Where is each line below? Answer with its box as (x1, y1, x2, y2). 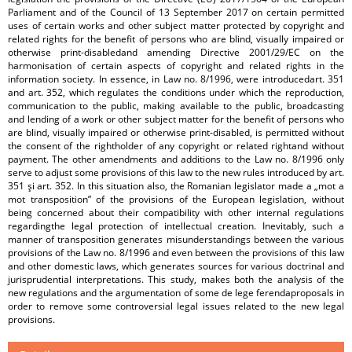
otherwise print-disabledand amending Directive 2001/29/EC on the (8, 46, 344, 59)
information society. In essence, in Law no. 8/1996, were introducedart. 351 (8, 72, 344, 86)
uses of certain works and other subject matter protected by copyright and (8, 19, 344, 32)
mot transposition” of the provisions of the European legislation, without (8, 192, 344, 206)
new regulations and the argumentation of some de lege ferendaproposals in (8, 286, 344, 299)
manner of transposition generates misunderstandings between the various (8, 233, 344, 246)
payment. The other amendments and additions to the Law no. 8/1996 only (8, 152, 344, 166)
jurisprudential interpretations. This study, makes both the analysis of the (8, 273, 344, 286)
